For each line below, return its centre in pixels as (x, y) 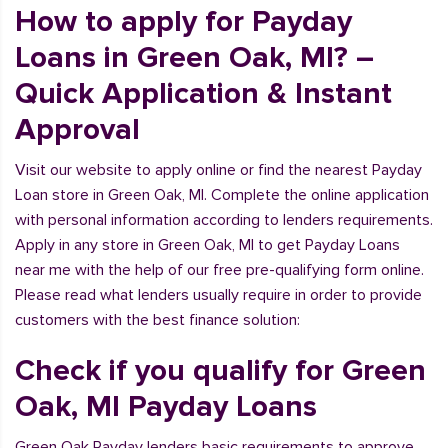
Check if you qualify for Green (220, 370)
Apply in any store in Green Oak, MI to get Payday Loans (207, 245)
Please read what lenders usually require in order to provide (218, 295)
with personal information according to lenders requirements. (224, 220)
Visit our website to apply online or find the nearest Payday (218, 170)
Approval (77, 129)
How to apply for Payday (183, 21)
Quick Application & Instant (203, 93)
